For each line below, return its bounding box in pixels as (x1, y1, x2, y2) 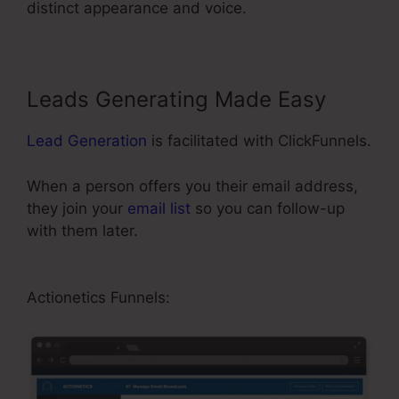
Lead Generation (27, 132, 147, 151)
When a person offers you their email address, (27, 176, 358, 195)
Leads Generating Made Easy (27, 86, 326, 113)
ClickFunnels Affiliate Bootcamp (142, 221, 368, 240)
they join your (27, 199, 127, 217)
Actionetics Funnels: (27, 289, 170, 307)
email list (127, 199, 191, 217)
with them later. (27, 221, 142, 240)
